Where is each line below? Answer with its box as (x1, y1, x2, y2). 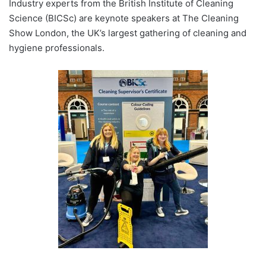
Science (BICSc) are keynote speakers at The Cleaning (9, 12, 239, 24)
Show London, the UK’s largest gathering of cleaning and (9, 27, 246, 39)
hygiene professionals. (9, 42, 104, 54)
